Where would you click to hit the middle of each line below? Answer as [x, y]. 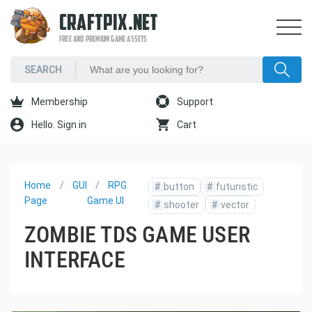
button [179, 187]
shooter [182, 205]
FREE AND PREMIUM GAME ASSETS [103, 40]
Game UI [105, 201]
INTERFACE [75, 260]
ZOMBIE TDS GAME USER [137, 235]
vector [235, 205]
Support [194, 102]
